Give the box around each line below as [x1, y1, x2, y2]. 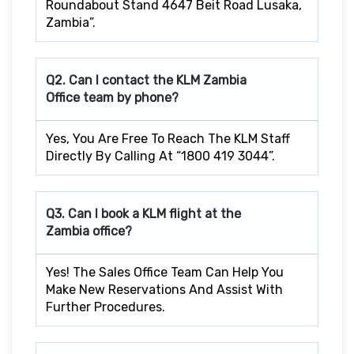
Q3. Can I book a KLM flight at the [46, 205, 241, 221]
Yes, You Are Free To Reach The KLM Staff [46, 130, 290, 146]
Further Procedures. [46, 299, 165, 314]
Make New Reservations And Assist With [46, 281, 283, 297]
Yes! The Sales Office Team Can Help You [46, 264, 284, 280]
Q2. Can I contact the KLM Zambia [46, 72, 247, 88]
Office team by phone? [46, 89, 179, 105]
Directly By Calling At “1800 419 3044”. [46, 148, 275, 164]
